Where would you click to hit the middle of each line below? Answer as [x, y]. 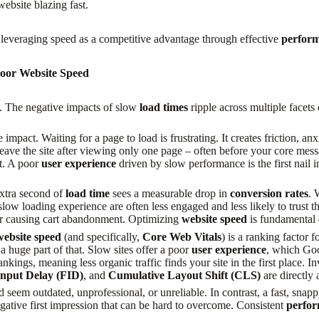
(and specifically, [102, 236]
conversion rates [270, 194]
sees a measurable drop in [170, 194]
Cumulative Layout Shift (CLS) [185, 275]
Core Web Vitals [182, 236]
